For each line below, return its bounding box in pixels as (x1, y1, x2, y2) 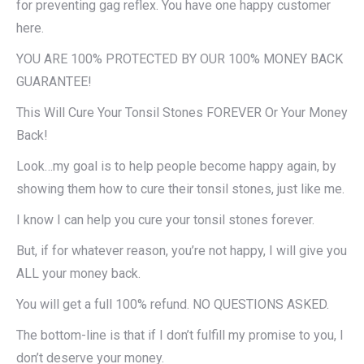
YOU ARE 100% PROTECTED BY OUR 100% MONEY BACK (16, 51, 343, 67)
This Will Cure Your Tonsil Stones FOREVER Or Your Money (16, 105, 348, 121)
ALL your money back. (16, 266, 141, 282)
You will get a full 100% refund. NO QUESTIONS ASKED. (16, 297, 329, 313)
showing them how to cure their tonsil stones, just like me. (16, 181, 344, 197)
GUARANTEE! (16, 74, 92, 90)
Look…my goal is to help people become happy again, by (16, 158, 336, 175)
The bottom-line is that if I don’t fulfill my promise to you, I (16, 327, 344, 344)
